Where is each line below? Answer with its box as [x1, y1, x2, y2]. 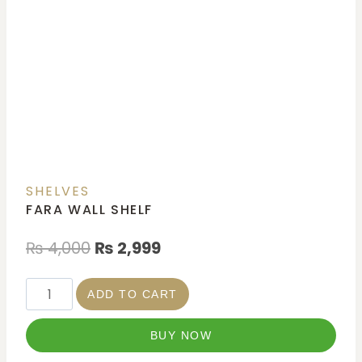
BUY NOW [149, 329, 213, 343]
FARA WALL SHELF [26, 200, 153, 220]
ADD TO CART [87, 288, 178, 301]
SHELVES [26, 182, 90, 201]
